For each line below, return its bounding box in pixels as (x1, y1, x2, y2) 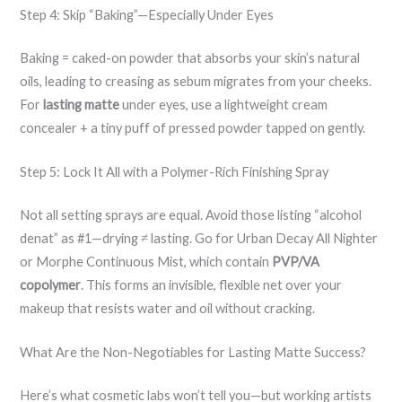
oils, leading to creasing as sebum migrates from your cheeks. (20, 73, 372, 89)
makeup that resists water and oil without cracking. (20, 300, 316, 316)
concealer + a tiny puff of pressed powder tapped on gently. (20, 119, 366, 135)
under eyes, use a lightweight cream (119, 96, 328, 112)
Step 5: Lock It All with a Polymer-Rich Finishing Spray (20, 163, 329, 179)
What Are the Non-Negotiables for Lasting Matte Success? (20, 345, 367, 361)
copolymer (20, 276, 82, 293)
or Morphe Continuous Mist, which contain (20, 253, 273, 269)
